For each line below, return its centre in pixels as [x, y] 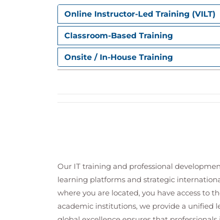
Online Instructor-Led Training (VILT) [140, 14]
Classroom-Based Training [119, 36]
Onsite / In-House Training [119, 57]
